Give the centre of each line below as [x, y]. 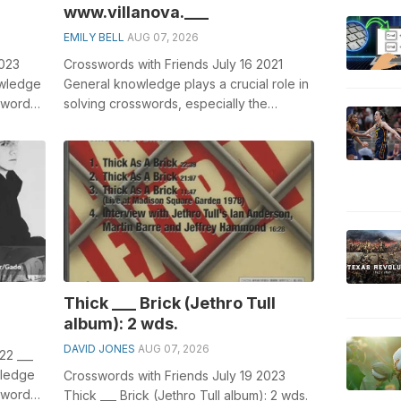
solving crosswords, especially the [165, 103]
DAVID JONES [99, 348]
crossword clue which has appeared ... [177, 123]
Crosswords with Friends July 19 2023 [174, 375]
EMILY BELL [94, 37]
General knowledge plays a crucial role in [186, 83]
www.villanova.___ [136, 12]
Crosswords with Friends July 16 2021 [173, 64]
